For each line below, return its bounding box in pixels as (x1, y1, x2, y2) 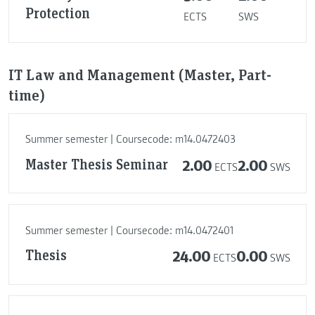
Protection (25, 3, 90, 22)
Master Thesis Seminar (25, 154, 168, 173)
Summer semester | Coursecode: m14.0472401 (25, 223, 233, 238)
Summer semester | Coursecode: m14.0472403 (25, 132, 236, 147)
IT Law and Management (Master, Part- (8, 64, 271, 85)
